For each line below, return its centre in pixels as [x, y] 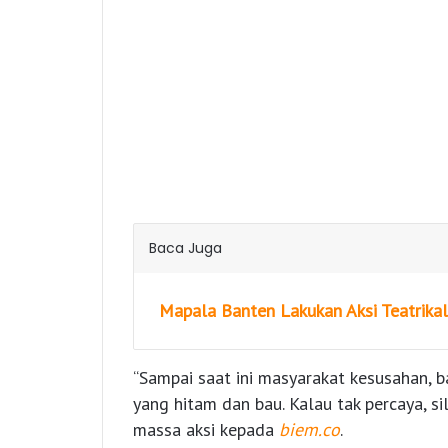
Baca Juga [185, 248]
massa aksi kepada [206, 430]
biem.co [309, 430]
